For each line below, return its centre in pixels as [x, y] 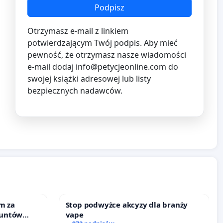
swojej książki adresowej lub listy [89, 79]
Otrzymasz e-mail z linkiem [78, 31]
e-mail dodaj [52, 67]
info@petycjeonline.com [121, 67]
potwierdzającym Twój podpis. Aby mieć [103, 43]
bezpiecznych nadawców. [75, 91]
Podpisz [110, 8]
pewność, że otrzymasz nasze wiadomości [107, 55]
